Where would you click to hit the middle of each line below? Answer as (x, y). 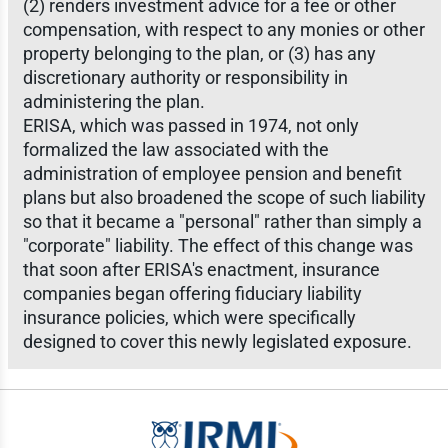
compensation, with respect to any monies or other (223, 29)
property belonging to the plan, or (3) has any (199, 53)
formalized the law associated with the (175, 149)
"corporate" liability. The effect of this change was (217, 245)
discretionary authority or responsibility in (185, 77)
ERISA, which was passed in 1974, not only (190, 125)
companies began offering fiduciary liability (192, 293)
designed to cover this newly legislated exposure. (217, 341)
